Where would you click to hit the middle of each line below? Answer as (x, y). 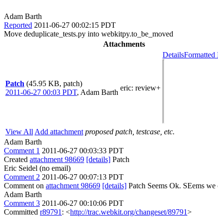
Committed (22, 212)
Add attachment (59, 131)
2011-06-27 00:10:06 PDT (83, 203)
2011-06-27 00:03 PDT (41, 92)
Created (17, 159)
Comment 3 (22, 203)
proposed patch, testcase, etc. (130, 131)
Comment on (25, 185)
